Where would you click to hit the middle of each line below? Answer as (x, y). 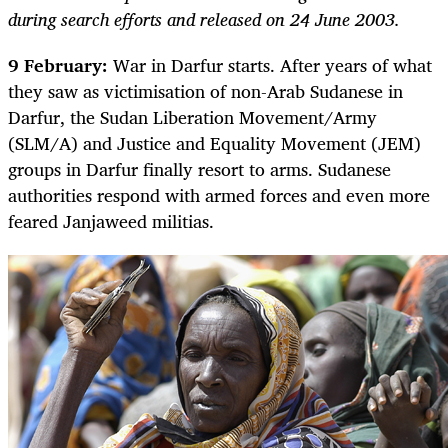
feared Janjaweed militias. (111, 221)
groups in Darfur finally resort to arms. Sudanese (199, 169)
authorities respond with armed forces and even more (219, 195)
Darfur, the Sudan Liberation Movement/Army (192, 117)
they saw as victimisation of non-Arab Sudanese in (205, 91)
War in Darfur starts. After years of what (270, 65)
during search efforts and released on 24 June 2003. (204, 19)
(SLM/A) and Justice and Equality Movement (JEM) (214, 143)
